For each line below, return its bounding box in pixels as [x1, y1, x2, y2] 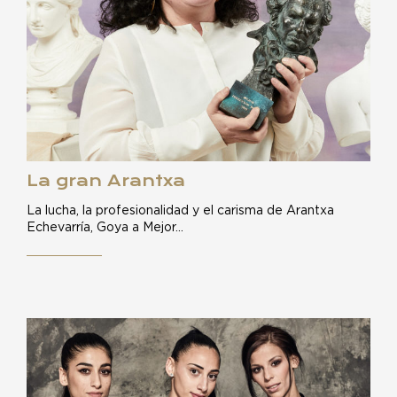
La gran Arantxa [27, 171, 185, 190]
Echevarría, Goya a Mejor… [27, 222, 183, 234]
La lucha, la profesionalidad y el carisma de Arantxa [27, 205, 334, 217]
